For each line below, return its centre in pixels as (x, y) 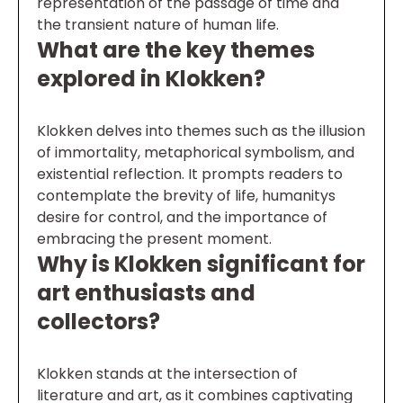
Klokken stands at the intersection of (167, 374)
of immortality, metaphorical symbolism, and (196, 152)
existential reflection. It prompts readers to (190, 174)
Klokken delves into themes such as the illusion (201, 131)
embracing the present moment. (154, 239)
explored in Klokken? (151, 79)
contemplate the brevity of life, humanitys (186, 196)
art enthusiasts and (146, 293)
